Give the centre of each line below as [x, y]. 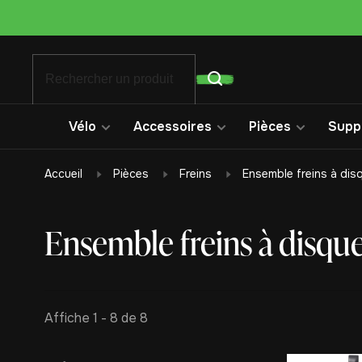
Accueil [63, 174]
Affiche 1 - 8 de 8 [96, 318]
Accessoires [173, 126]
